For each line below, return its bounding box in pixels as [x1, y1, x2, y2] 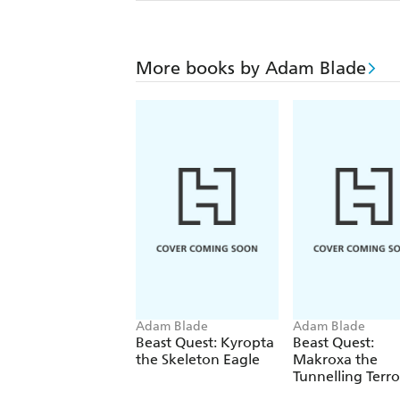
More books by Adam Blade [136, 57, 366, 79]
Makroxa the [293, 351, 378, 369]
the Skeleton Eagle [136, 351, 260, 369]
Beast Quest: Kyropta [136, 334, 274, 352]
